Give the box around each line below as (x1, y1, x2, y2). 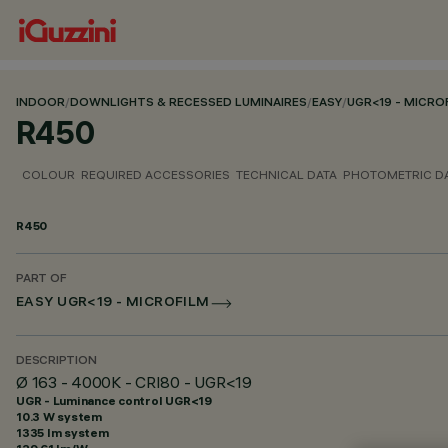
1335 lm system (16, 425, 109, 440)
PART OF (16, 273, 67, 286)
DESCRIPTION (16, 355, 97, 368)
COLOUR (22, 167, 75, 182)
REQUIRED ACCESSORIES (81, 167, 230, 182)
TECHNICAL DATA (236, 167, 337, 182)
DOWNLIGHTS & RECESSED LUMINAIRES (70, 97, 307, 110)
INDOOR (16, 97, 65, 110)
